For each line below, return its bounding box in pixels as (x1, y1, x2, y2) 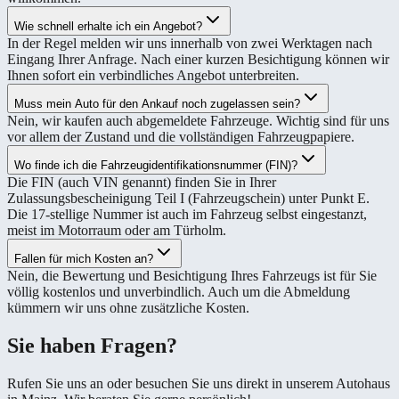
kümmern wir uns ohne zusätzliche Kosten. (7, 299, 249, 315)
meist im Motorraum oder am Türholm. (7, 222, 226, 238)
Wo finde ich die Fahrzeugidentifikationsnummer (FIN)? (14, 158, 297, 172)
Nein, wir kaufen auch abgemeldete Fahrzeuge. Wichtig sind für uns (7, 112, 389, 128)
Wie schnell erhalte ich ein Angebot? (14, 19, 202, 33)
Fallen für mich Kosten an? (14, 251, 153, 265)
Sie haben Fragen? (7, 333, 177, 357)
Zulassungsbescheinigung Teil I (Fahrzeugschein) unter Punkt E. (7, 190, 370, 206)
